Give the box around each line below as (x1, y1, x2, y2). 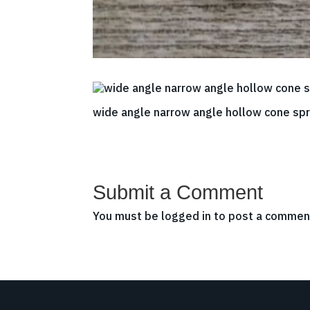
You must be (93, 208, 162, 223)
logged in (161, 208, 212, 223)
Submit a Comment (93, 181, 264, 203)
